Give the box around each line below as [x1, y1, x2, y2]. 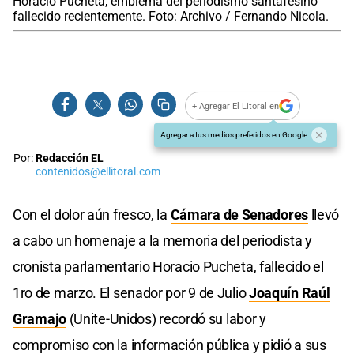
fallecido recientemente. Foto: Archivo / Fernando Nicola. [13, 9, 329, 24]
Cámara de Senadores [170, 206, 308, 224]
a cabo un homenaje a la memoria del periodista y [13, 232, 312, 250]
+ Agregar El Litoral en [192, 100, 280, 111]
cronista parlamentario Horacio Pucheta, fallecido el [13, 258, 324, 276]
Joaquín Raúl [249, 284, 330, 302]
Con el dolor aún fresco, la [13, 206, 171, 224]
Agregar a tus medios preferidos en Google [160, 130, 307, 140]
